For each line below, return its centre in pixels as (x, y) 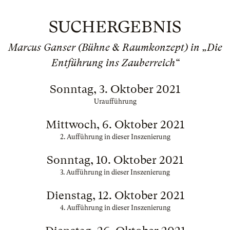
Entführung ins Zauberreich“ (115, 63)
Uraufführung (115, 101)
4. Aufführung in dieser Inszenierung (115, 208)
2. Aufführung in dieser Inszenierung (115, 137)
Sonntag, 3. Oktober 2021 (115, 89)
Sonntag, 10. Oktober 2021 (115, 160)
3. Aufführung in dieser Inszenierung (115, 172)
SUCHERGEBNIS (115, 27)
